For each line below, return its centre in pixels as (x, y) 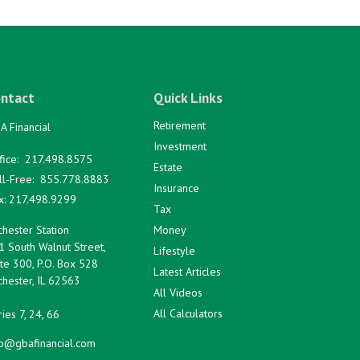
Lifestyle (175, 250)
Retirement (180, 125)
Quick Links (188, 97)
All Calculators (188, 313)
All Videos (178, 292)
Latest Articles (188, 271)
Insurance (177, 188)
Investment (180, 146)
